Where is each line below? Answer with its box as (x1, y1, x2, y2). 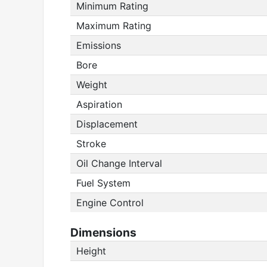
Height (76, 245, 106, 257)
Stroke (76, 138, 106, 150)
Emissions (76, 39, 121, 51)
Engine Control (76, 197, 144, 209)
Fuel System (76, 177, 131, 189)
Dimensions (70, 225, 136, 240)
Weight (76, 79, 107, 91)
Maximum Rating (76, 20, 151, 32)
